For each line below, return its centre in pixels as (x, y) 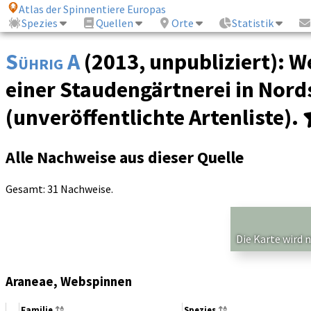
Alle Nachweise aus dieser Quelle (125, 157)
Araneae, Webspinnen (69, 281)
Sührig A (43, 62)
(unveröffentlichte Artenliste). (154, 118)
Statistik (253, 23)
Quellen (115, 23)
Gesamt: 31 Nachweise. (59, 188)
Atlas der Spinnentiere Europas (93, 9)
